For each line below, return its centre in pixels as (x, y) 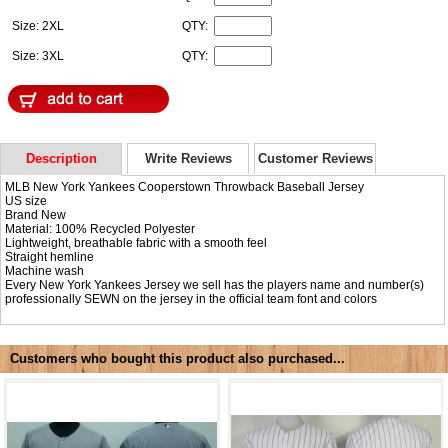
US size (26, 200)
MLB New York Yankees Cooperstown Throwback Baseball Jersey (185, 186)
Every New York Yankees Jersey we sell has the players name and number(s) (215, 284)
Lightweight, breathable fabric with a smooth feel (136, 242)
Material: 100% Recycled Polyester (100, 228)
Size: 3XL (39, 55)
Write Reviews (188, 158)
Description (61, 158)
